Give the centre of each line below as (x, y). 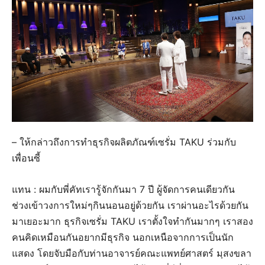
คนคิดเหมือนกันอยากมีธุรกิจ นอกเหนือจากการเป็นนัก (123, 237)
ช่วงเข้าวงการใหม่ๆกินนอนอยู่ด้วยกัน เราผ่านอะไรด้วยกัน (130, 206)
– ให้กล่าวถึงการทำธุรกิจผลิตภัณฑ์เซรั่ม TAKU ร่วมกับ (124, 142)
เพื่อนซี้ (28, 158)
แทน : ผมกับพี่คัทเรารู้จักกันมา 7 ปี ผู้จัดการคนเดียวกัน (123, 190)
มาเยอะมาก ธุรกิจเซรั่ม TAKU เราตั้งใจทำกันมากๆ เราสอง (132, 222)
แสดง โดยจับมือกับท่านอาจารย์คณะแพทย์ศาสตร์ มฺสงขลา (132, 253)
